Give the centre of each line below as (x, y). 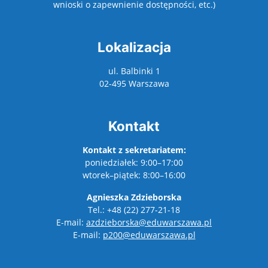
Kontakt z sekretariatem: (134, 150)
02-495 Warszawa (134, 83)
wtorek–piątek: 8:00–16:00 (134, 175)
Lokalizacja (134, 47)
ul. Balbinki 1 (134, 71)
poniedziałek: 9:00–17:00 (134, 162)
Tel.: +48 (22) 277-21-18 (134, 210)
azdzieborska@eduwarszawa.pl (149, 222)
